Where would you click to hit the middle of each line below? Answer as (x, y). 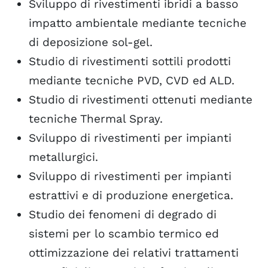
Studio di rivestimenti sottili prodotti (130, 61)
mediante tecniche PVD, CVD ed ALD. (132, 80)
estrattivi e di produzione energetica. (131, 195)
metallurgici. (63, 157)
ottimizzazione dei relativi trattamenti (134, 253)
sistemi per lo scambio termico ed (124, 234)
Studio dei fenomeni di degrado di (123, 214)
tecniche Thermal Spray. (96, 119)
